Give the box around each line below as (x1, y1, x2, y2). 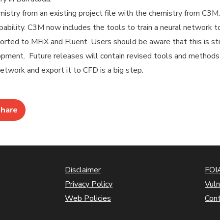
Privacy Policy (65, 178, 112, 190)
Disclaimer (65, 164, 101, 175)
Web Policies (65, 192, 111, 204)
